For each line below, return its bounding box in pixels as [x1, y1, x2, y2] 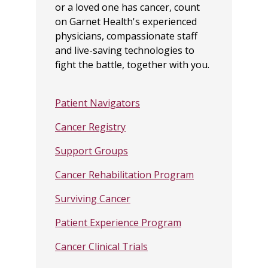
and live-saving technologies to [55, 43, 194, 57]
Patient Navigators [55, 96, 140, 109]
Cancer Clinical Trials [55, 239, 148, 253]
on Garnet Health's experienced [55, 14, 197, 28]
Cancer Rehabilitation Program [55, 167, 194, 181]
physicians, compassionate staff [55, 29, 197, 42]
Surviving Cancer [55, 191, 130, 205]
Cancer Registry [55, 120, 126, 133]
